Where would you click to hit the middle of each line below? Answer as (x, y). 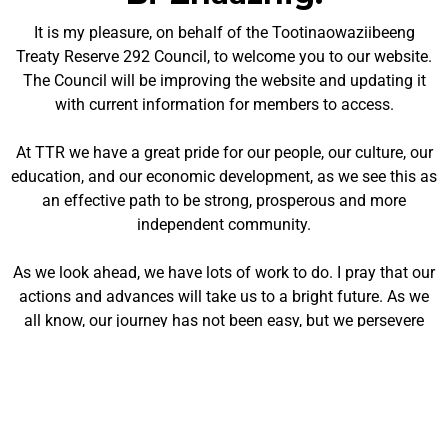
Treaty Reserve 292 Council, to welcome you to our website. (224, 57)
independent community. (224, 225)
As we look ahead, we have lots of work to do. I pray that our (224, 273)
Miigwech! (224, 393)
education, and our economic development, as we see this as (224, 177)
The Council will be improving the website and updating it (224, 81)
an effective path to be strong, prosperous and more (224, 201)
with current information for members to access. (224, 105)
